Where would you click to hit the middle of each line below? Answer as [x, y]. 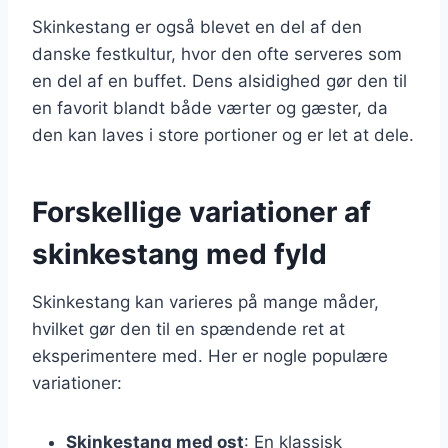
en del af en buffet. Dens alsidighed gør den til [219, 80]
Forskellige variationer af [201, 211]
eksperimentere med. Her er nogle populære [210, 355]
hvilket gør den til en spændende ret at [188, 328]
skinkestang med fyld [179, 253]
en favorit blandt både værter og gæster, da [210, 107]
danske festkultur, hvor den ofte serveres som [217, 53]
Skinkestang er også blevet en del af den [197, 26]
